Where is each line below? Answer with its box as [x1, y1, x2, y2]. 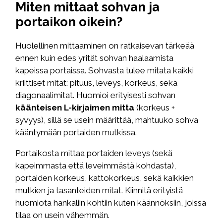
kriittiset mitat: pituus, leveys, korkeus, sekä [15, 77, 178, 88]
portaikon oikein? [15, 14, 123, 29]
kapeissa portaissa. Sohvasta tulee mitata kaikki [15, 65, 194, 75]
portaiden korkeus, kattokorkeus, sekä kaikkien [15, 172, 194, 183]
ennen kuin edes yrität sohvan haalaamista [15, 53, 174, 63]
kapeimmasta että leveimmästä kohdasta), [15, 160, 176, 170]
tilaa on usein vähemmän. [15, 210, 110, 220]
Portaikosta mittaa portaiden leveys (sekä [15, 148, 173, 158]
